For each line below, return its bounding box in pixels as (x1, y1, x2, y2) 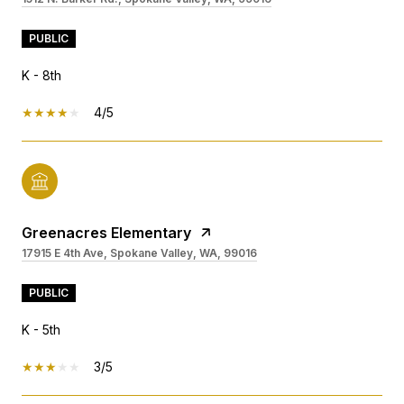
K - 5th (22, 322, 60, 338)
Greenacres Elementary (22, 224, 191, 243)
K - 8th (22, 68, 61, 84)
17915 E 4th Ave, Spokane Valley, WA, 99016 (22, 246, 257, 261)
